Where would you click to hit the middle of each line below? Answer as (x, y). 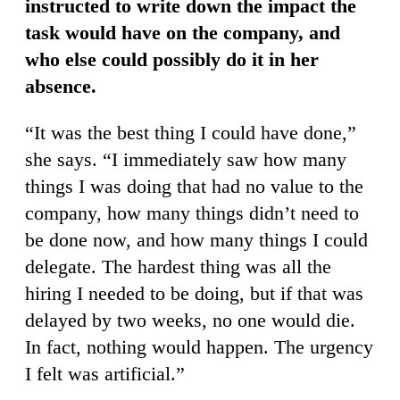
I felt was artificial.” (105, 373)
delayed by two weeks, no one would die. (190, 320)
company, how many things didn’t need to (192, 212)
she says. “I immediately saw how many (186, 159)
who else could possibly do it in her (172, 59)
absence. (61, 86)
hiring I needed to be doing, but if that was (194, 293)
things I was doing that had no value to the (194, 186)
